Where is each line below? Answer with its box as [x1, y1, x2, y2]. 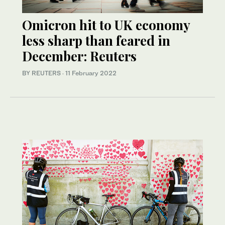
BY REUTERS [22, 69, 62, 77]
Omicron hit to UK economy [22, 16, 190, 34]
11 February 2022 [65, 69, 117, 77]
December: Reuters [22, 47, 137, 65]
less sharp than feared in [22, 32, 170, 50]
